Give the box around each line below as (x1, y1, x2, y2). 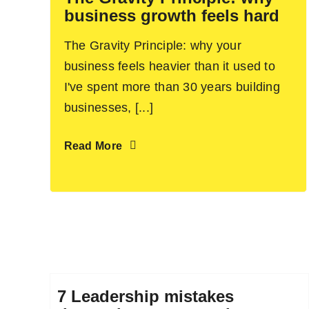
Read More (63, 139, 123, 152)
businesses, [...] (63, 100, 154, 114)
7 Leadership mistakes (57, 286, 234, 306)
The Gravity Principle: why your (63, 38, 242, 52)
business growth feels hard (63, 6, 279, 25)
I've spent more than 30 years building (63, 79, 280, 94)
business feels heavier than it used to (63, 59, 275, 73)
